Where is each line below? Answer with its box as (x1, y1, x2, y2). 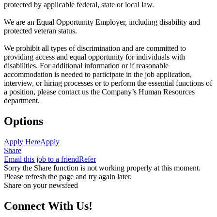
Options (4, 115, 43, 128)
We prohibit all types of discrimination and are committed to (4, 44, 186, 53)
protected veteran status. (4, 27, 77, 35)
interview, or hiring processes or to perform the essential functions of (4, 79, 212, 88)
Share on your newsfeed (4, 181, 78, 190)
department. (4, 96, 40, 105)
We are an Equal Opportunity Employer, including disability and (4, 18, 200, 27)
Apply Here (4, 138, 40, 146)
